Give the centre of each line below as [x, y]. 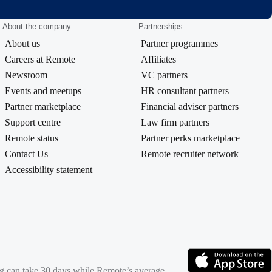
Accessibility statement [49, 170]
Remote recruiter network [190, 154]
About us [22, 44]
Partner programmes [179, 44]
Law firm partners [175, 123]
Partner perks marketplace [190, 138]
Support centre [33, 123]
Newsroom [26, 75]
